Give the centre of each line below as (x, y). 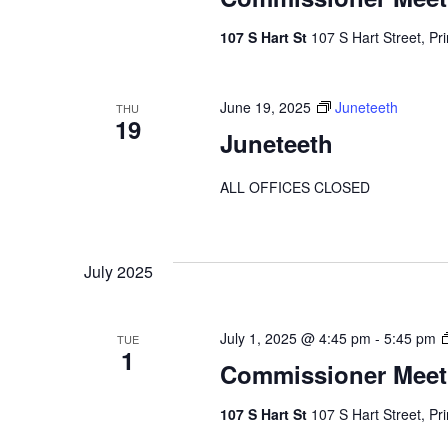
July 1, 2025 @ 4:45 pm (295, 337)
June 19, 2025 (265, 106)
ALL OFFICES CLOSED (294, 186)
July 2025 (118, 271)
